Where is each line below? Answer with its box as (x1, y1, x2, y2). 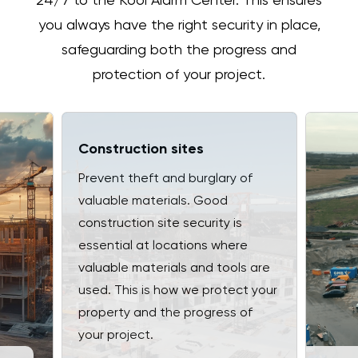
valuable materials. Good (78, 195, 228, 208)
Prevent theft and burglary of (78, 173, 253, 185)
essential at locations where (78, 240, 248, 253)
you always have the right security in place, (38, 18, 320, 33)
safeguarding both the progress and (62, 43, 296, 58)
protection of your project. (93, 68, 265, 82)
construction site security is (78, 217, 242, 230)
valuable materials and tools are (78, 262, 270, 275)
